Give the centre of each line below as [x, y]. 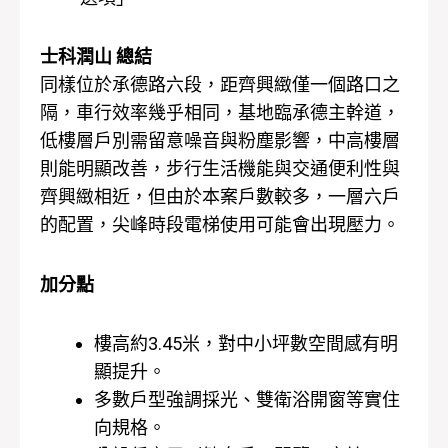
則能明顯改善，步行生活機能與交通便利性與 [220, 169]
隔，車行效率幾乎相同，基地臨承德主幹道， [220, 113]
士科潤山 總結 [96, 57]
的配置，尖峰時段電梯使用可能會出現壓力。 [220, 225]
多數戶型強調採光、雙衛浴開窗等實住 [247, 400]
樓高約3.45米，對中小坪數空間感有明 [246, 344]
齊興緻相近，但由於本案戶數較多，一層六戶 [220, 197]
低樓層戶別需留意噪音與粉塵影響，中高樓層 [220, 141]
